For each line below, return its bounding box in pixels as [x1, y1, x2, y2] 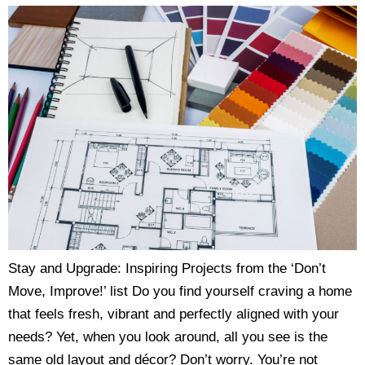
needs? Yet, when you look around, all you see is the [8, 329, 328, 345]
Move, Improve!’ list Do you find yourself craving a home [8, 284, 352, 300]
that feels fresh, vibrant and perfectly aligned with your [8, 306, 339, 323]
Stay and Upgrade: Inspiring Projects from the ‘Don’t [8, 261, 326, 277]
